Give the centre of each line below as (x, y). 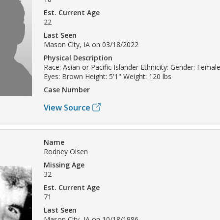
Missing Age (64, 165)
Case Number (67, 89)
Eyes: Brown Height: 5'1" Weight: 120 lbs (108, 76)
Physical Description (78, 57)
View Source (67, 107)
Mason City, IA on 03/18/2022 (91, 44)
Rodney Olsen (66, 151)
